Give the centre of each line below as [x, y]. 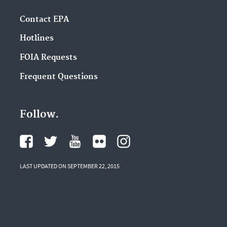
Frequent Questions [59, 77]
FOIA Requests [48, 58]
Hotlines [36, 39]
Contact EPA [44, 19]
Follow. [39, 114]
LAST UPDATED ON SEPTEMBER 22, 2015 [69, 166]
